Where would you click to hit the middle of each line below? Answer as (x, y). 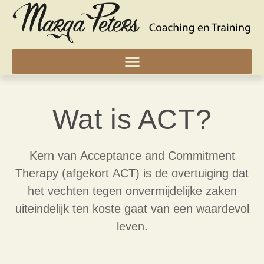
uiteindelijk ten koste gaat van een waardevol (132, 209)
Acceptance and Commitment (157, 156)
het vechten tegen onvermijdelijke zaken (132, 191)
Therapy (37, 173)
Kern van (55, 156)
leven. (132, 226)
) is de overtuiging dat (192, 173)
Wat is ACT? (132, 119)
